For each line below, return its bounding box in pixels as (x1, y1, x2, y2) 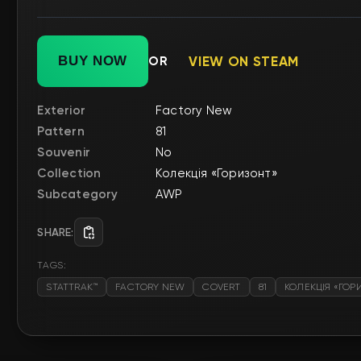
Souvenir (37, 144, 90, 160)
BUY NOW (58, 53, 128, 68)
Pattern (37, 123, 85, 139)
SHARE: (37, 226, 74, 239)
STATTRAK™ (46, 280, 98, 293)
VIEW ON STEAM (189, 53, 300, 69)
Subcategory (37, 186, 118, 201)
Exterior (37, 102, 85, 118)
